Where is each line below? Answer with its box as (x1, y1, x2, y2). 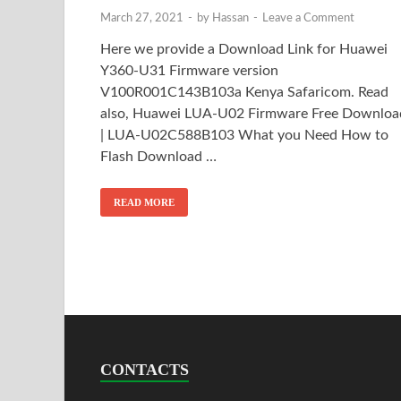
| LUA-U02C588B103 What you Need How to (100, 127, 388, 142)
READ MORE (114, 196, 175, 208)
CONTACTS (100, 360, 189, 379)
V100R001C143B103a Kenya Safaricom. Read (100, 84, 388, 99)
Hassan (212, 12, 249, 24)
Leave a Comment (262, 12, 354, 24)
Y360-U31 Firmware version (100, 63, 278, 78)
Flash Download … (100, 149, 217, 164)
